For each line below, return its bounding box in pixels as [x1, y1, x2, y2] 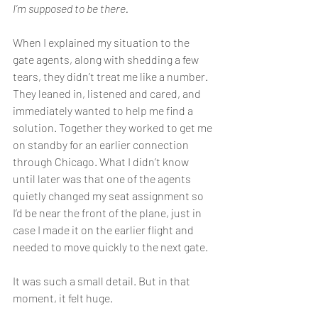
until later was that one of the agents [13, 172, 193, 186]
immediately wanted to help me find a [13, 104, 195, 118]
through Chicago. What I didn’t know [13, 155, 191, 169]
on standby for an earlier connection [13, 138, 191, 152]
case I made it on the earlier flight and [13, 223, 196, 237]
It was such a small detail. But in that [13, 274, 192, 288]
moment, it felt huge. [13, 291, 113, 305]
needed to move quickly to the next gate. [13, 240, 208, 254]
